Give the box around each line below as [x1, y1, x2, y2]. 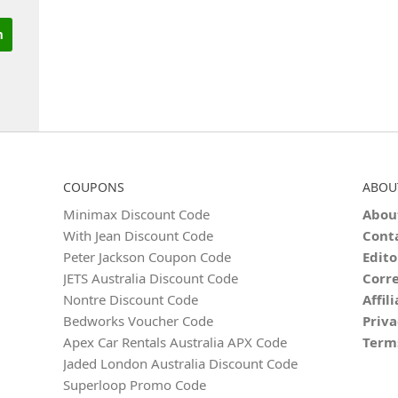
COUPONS [63, 179, 125, 195]
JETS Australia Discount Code [63, 269, 239, 287]
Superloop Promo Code [63, 376, 207, 394]
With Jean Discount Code [63, 227, 214, 244]
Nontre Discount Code [63, 291, 199, 308]
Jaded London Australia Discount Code [63, 354, 298, 372]
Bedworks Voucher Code [63, 312, 214, 330]
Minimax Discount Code [63, 205, 211, 223]
